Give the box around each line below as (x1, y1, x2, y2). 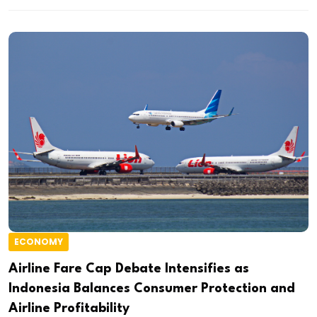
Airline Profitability (8, 302, 129, 315)
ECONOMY (14, 236, 63, 248)
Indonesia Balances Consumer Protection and (8, 282, 295, 295)
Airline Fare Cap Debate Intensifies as (8, 263, 249, 275)
